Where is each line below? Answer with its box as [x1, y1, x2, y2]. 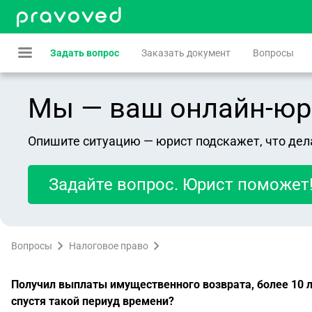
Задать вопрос [50, 47, 119, 58]
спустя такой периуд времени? [11, 295, 174, 308]
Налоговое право [69, 240, 148, 251]
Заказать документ [141, 47, 231, 58]
